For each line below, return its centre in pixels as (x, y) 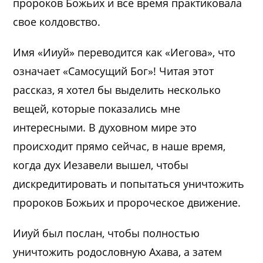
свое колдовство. (57, 22)
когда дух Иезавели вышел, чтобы (101, 165)
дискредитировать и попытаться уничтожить (129, 184)
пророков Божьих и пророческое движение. (127, 203)
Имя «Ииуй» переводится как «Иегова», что (124, 53)
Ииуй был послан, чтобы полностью (107, 233)
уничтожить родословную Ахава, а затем (118, 252)
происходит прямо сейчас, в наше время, (119, 146)
